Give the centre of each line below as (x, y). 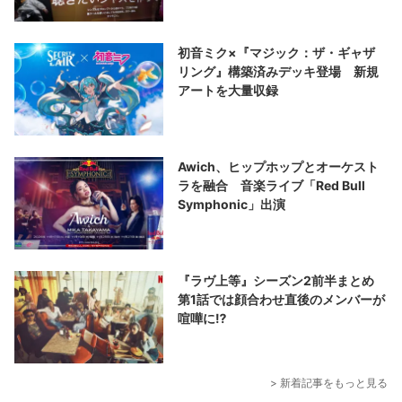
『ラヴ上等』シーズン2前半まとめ (283, 280)
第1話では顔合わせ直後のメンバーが (282, 299)
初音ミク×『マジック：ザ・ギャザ (277, 52)
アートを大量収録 (228, 90)
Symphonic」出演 (232, 204)
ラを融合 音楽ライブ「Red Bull (272, 185)
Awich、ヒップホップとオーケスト (279, 166)
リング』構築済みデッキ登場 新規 (279, 71)
